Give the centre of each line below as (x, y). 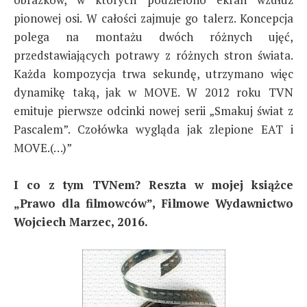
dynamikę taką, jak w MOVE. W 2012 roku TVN (153, 92)
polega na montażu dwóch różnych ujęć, (153, 36)
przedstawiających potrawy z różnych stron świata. (153, 55)
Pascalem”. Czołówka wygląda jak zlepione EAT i (153, 129)
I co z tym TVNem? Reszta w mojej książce (153, 184)
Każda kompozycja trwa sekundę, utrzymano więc (153, 73)
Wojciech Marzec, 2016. (81, 221)
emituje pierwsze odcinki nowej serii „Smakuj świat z (153, 110)
